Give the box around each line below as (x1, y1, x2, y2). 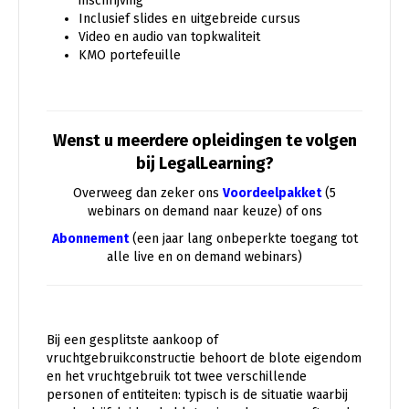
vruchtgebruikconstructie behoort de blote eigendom (47, 350, 362, 366)
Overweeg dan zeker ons (73, 184, 223, 201)
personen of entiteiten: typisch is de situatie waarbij (47, 386, 348, 403)
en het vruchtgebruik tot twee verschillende (47, 368, 307, 384)
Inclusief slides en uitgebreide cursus (79, 10, 300, 26)
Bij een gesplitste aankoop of (47, 331, 218, 348)
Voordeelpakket (223, 184, 321, 201)
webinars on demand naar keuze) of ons (87, 203, 322, 219)
